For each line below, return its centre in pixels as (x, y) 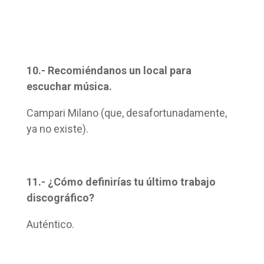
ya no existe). (57, 129)
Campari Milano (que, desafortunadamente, (126, 113)
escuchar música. (69, 87)
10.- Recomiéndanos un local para (109, 71)
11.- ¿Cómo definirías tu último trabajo (121, 182)
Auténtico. (50, 225)
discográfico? (60, 198)
